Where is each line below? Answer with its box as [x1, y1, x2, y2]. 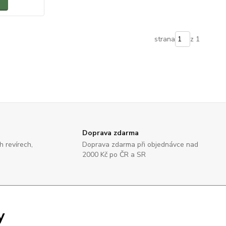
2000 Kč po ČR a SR [82, 150, 146, 159]
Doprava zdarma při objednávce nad [82, 140, 199, 149]
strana [154, 34, 175, 44]
